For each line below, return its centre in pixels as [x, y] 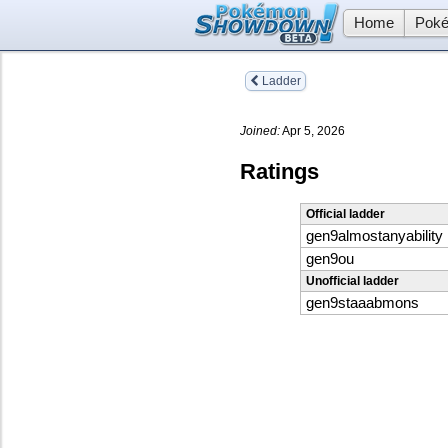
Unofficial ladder [352, 281]
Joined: [260, 130]
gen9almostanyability [374, 236]
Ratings [279, 171]
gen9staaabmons [362, 303]
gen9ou [330, 259]
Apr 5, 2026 [312, 130]
